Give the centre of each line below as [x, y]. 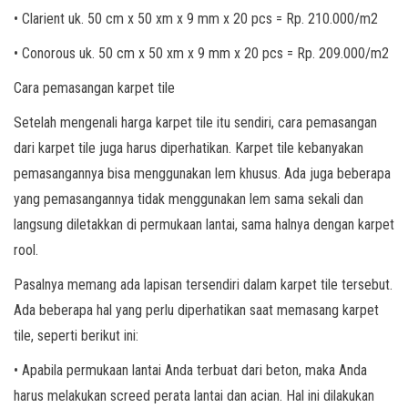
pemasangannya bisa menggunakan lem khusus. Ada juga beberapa [202, 173]
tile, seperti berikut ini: [76, 336]
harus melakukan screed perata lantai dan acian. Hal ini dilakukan [194, 396]
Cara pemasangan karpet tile [94, 88]
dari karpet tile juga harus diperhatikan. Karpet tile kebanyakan [189, 148]
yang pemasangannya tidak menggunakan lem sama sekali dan [189, 199]
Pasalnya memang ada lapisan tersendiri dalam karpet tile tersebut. [203, 285]
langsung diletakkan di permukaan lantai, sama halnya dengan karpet [204, 224]
